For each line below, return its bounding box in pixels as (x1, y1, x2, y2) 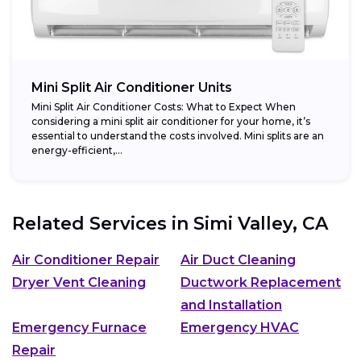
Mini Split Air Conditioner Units (31, 80, 232, 96)
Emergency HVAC (180, 319, 299, 335)
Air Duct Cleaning (180, 251, 296, 268)
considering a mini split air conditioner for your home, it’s (31, 115, 310, 128)
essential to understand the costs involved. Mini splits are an (31, 130, 324, 143)
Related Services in (12, 213, 193, 235)
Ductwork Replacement (180, 274, 341, 290)
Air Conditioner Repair (12, 251, 160, 268)
